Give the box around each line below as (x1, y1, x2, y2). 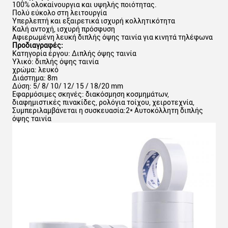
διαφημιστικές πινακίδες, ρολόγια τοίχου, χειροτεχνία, (12, 98, 194, 106)
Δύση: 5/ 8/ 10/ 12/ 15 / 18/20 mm (12, 82, 123, 90)
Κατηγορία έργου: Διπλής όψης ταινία (12, 49, 136, 58)
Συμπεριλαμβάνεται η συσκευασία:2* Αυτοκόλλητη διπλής (12, 106, 203, 115)
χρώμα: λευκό (12, 66, 59, 74)
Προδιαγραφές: (12, 41, 63, 49)
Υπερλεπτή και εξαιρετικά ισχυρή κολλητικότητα (12, 17, 175, 25)
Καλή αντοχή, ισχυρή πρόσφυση (12, 25, 115, 33)
